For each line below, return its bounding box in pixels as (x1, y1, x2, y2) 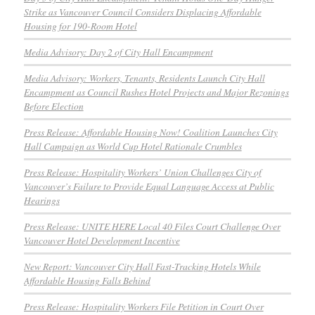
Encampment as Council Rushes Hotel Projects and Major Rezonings (23, 85, 289, 99)
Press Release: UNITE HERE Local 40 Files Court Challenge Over (23, 219, 281, 233)
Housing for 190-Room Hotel (23, 19, 137, 33)
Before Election (23, 99, 84, 113)
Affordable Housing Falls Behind (23, 274, 150, 288)
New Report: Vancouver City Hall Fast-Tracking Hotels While (23, 259, 261, 274)
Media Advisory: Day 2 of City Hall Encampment (23, 45, 213, 59)
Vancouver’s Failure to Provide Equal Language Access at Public (23, 179, 274, 193)
